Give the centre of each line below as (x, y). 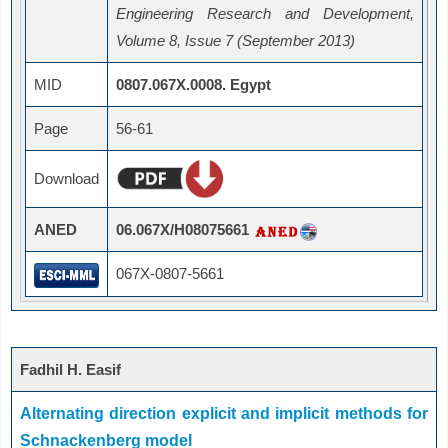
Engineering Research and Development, (265, 14)
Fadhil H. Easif (70, 370)
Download (66, 179)
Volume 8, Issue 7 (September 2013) (235, 41)
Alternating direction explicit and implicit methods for (224, 414)
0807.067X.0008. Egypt (193, 85)
